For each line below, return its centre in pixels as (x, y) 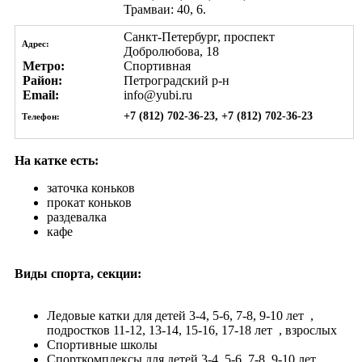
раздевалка (77, 217)
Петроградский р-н (177, 80)
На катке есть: (57, 160)
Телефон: (40, 116)
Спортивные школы (102, 344)
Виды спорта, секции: (78, 273)
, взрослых (308, 330)
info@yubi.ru (158, 95)
